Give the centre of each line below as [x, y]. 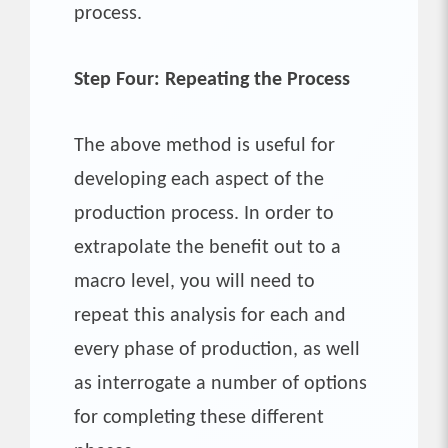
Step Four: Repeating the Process [212, 79]
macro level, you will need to [194, 281]
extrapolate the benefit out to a [207, 247]
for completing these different [199, 417]
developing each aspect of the [199, 179]
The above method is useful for [204, 145]
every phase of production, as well [217, 349]
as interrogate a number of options [220, 383]
